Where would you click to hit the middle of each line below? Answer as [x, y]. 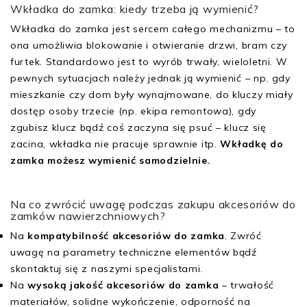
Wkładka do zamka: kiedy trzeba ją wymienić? [135, 9]
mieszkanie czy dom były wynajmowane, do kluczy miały [152, 94]
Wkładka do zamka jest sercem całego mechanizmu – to [153, 28]
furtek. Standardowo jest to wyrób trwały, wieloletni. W [149, 61]
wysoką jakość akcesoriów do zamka [123, 285]
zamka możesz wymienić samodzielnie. [111, 160]
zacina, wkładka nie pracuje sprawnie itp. [115, 144]
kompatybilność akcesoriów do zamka [126, 235]
